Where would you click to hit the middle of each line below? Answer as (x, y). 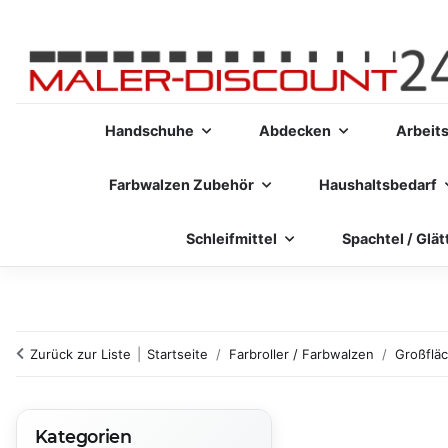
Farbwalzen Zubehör (181, 184)
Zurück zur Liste (80, 354)
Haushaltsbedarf (378, 184)
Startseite (177, 354)
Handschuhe (149, 130)
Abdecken (295, 130)
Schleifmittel (231, 238)
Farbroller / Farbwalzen (301, 354)
